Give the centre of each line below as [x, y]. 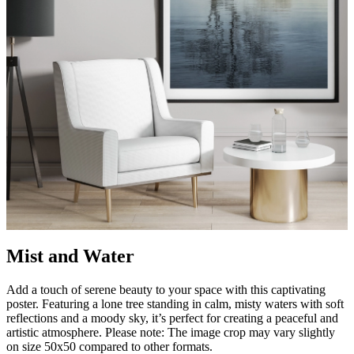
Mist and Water [70, 256]
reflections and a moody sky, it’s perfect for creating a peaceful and [172, 318]
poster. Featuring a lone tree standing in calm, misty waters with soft [175, 303]
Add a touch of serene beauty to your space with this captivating [166, 289]
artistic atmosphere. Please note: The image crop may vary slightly [171, 332]
